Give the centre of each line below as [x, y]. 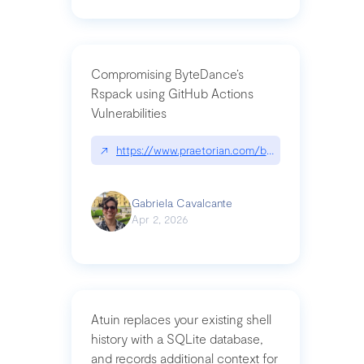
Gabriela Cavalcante [182, 203]
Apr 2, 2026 [160, 219]
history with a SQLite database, [177, 338]
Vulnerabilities [128, 113]
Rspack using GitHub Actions [172, 93]
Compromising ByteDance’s [167, 74]
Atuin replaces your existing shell [181, 319]
